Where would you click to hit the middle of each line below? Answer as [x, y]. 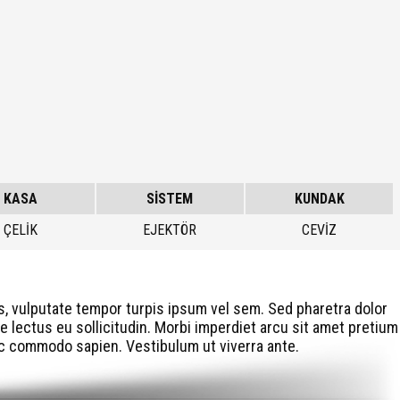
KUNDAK [319, 199]
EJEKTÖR [170, 230]
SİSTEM [170, 199]
